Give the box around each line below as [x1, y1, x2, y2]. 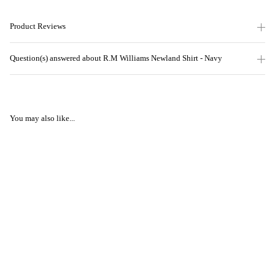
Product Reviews [10, 22, 66, 31]
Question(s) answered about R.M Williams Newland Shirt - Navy [10, 54, 222, 63]
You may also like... [10, 114, 75, 123]
